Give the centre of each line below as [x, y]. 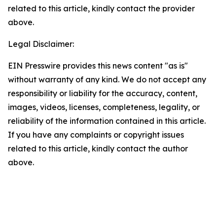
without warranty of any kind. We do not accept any [107, 79]
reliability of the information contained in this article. [107, 121]
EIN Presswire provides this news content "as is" [98, 66]
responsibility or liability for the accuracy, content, [103, 93]
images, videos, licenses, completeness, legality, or [104, 107]
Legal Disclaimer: [41, 44]
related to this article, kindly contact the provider [101, 8]
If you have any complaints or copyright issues [96, 135]
